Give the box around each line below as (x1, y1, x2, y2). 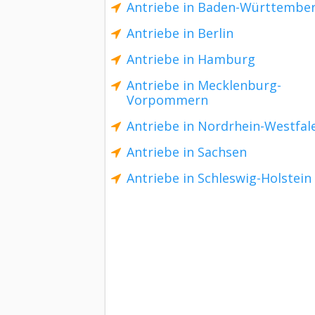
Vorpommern (127, 91, 208, 108)
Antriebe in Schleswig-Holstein (127, 169, 311, 186)
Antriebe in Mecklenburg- (127, 77, 281, 94)
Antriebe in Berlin (127, 25, 233, 41)
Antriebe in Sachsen (127, 143, 247, 160)
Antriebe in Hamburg (127, 51, 255, 67)
